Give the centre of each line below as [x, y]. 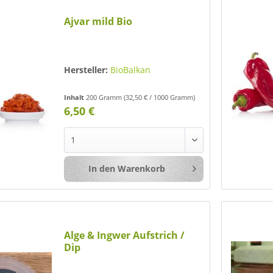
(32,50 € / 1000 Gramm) [160, 97]
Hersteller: [86, 70]
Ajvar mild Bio [98, 22]
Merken [233, 169]
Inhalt [75, 97]
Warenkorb [141, 169]
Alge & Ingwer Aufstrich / [125, 235]
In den [101, 169]
